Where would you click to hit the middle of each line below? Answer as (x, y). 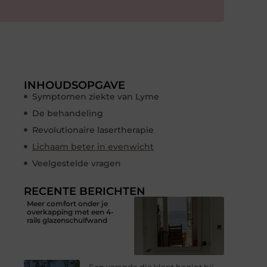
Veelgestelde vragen (77, 163)
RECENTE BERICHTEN (85, 191)
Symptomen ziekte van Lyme (96, 96)
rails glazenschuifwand (67, 220)
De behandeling (68, 113)
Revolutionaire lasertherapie (93, 130)
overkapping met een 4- (70, 212)
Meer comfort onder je (67, 203)
